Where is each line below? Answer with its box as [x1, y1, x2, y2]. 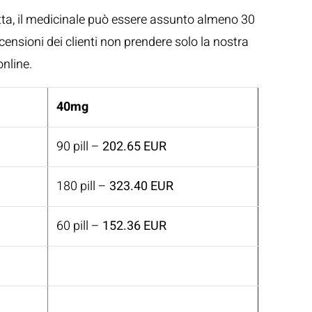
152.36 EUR [102, 217, 166, 235]
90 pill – [56, 137, 102, 156]
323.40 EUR [109, 177, 173, 196]
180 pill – [56, 177, 109, 196]
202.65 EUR [102, 137, 166, 156]
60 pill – [56, 217, 102, 235]
